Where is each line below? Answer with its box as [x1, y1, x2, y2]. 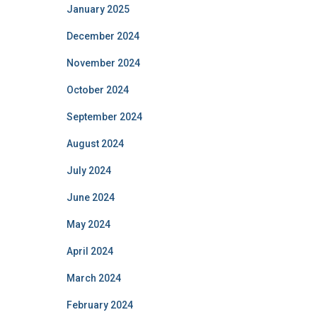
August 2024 [66, 138, 124, 149]
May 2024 [66, 219, 110, 230]
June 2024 [66, 192, 115, 203]
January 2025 [66, 4, 129, 15]
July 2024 [66, 165, 111, 176]
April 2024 [66, 246, 113, 257]
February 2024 [66, 299, 133, 311]
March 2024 [66, 272, 121, 284]
